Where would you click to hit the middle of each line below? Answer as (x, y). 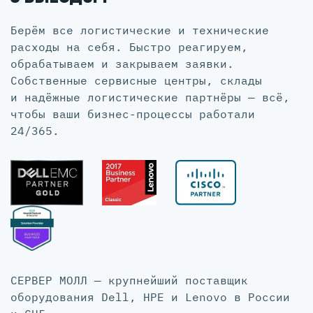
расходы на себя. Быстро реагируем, (129, 46)
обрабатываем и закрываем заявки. (122, 63)
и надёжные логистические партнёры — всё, (150, 97)
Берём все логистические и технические (140, 30)
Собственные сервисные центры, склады (136, 80)
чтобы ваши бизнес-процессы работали (133, 114)
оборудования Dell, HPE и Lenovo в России (150, 297)
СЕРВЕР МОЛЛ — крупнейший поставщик (129, 280)
